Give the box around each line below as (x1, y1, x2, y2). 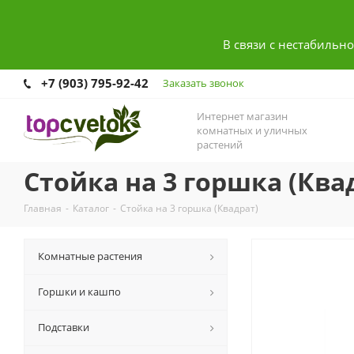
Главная (24, 201, 62, 216)
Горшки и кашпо (38, 284, 121, 299)
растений (197, 137, 243, 153)
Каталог (73, 201, 109, 216)
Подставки (38, 320, 89, 335)
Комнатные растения (38, 249, 142, 264)
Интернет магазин (197, 109, 288, 124)
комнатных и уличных (197, 123, 307, 138)
